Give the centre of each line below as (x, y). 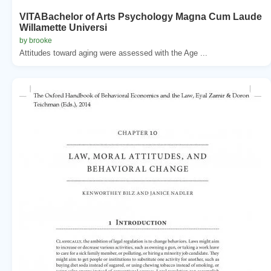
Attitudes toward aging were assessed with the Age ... (113, 53)
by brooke (36, 40)
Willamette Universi (63, 27)
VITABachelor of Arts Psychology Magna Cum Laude (141, 16)
